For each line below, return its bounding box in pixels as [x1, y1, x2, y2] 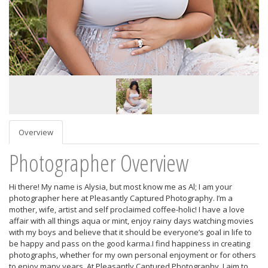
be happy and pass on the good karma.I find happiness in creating [9, 238, 250, 249]
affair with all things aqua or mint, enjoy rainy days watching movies [9, 215, 254, 226]
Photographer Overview [9, 147, 188, 178]
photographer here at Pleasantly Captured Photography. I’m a [9, 193, 233, 203]
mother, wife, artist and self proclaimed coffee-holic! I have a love [9, 204, 245, 215]
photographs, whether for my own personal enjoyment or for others [9, 249, 256, 260]
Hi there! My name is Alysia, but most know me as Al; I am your [9, 181, 232, 192]
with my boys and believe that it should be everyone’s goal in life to [9, 227, 252, 237]
